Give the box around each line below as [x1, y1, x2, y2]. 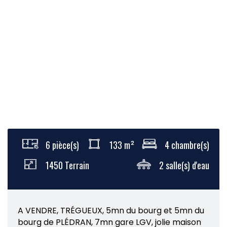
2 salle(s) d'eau [159, 159, 209, 172]
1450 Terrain [46, 159, 89, 172]
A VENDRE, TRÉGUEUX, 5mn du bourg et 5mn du [18, 205, 204, 216]
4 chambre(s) [165, 138, 209, 152]
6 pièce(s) [46, 138, 79, 152]
